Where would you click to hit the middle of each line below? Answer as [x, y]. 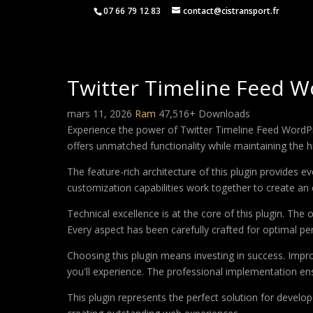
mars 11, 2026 [101, 114]
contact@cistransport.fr [232, 11]
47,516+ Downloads [204, 114]
